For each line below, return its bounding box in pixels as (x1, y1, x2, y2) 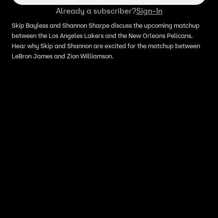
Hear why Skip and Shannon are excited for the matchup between (12, 42, 200, 51)
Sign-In (136, 6, 163, 16)
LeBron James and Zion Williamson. (12, 52, 113, 61)
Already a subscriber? (55, 6, 136, 16)
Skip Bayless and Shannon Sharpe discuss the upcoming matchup (12, 21, 200, 30)
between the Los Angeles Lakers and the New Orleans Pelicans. (12, 32, 193, 40)
